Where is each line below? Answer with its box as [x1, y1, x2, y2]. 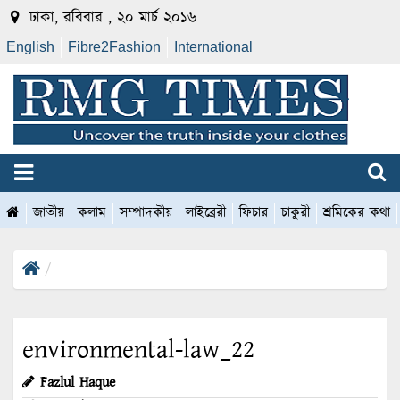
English [6, 39, 54, 54]
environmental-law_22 [22, 332, 254, 369]
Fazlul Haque [40, 372, 115, 394]
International [174, 39, 253, 54]
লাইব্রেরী [186, 203, 226, 224]
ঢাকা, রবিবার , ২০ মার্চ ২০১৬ [24, 7, 196, 29]
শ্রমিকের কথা [323, 203, 390, 224]
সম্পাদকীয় [120, 203, 172, 224]
